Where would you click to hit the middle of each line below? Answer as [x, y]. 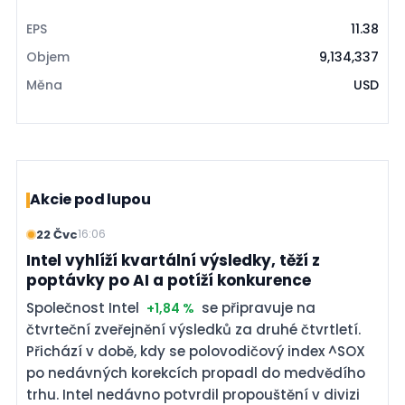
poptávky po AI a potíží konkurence [169, 280]
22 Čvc [57, 234]
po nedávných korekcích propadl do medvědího [196, 373]
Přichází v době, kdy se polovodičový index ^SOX [196, 351]
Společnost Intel [85, 308]
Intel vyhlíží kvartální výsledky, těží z [173, 260]
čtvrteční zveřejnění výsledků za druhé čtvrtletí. [193, 330]
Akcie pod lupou [90, 199]
